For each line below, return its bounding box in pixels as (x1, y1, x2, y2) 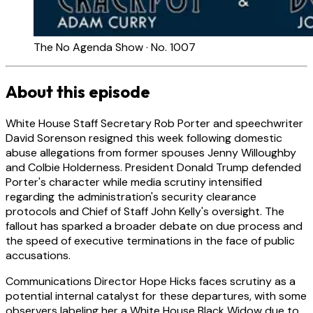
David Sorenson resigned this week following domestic (6, 131, 282, 146)
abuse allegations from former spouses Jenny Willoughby (6, 145, 296, 161)
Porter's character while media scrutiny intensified (6, 175, 262, 190)
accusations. (6, 248, 71, 263)
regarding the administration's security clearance (6, 189, 256, 205)
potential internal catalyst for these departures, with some (6, 289, 307, 304)
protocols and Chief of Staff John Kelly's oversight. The (6, 204, 284, 219)
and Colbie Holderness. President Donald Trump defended (6, 160, 301, 175)
